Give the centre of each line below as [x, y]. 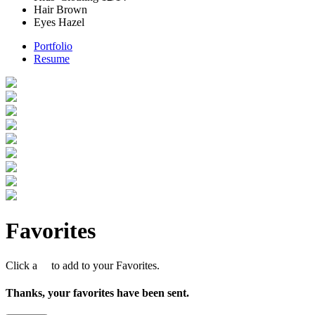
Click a [26, 265]
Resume [52, 58]
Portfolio [53, 46]
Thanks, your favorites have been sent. [97, 293]
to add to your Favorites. [103, 265]
